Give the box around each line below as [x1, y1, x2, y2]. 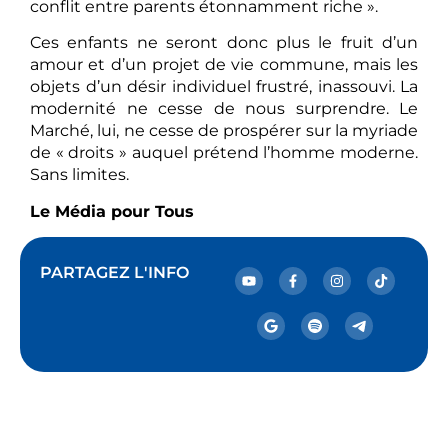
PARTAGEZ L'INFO [40, 263, 189, 283]
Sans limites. [30, 165, 129, 185]
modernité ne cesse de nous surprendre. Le [30, 99, 418, 119]
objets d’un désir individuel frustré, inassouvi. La [30, 77, 418, 97]
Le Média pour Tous [30, 201, 194, 221]
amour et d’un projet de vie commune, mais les [30, 55, 418, 75]
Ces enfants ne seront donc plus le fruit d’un [30, 33, 418, 53]
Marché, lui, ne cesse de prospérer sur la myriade [30, 121, 418, 141]
